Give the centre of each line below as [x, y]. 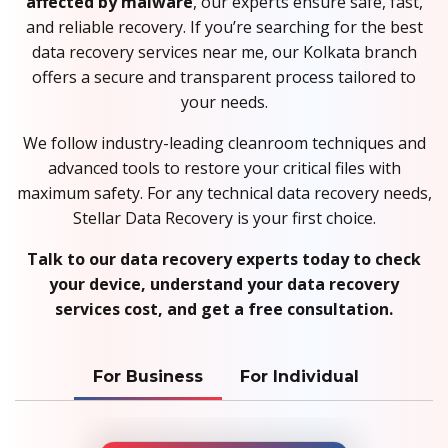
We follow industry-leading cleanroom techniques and [224, 143]
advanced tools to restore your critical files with [224, 168]
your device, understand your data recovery [224, 284]
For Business [147, 377]
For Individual [299, 377]
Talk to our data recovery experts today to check [224, 259]
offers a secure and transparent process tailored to [224, 77]
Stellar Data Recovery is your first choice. [224, 218]
